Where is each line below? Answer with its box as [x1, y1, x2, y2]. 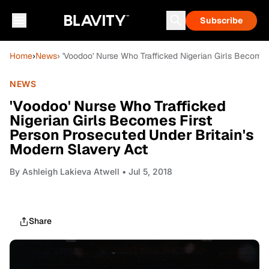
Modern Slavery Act [10, 140, 148, 159]
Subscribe [200, 15, 243, 26]
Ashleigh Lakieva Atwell [22, 166, 119, 177]
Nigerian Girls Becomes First [10, 111, 213, 130]
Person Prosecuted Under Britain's [10, 125, 254, 144]
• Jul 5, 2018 [119, 166, 172, 177]
